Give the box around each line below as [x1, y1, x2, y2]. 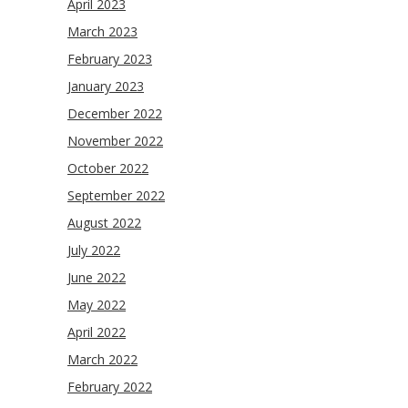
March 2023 [67, 23, 138, 40]
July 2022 [67, 241, 120, 259]
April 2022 [67, 323, 126, 341]
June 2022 [67, 269, 126, 286]
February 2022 [67, 378, 152, 395]
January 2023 [67, 77, 144, 95]
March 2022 [67, 351, 138, 368]
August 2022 [67, 214, 141, 231]
